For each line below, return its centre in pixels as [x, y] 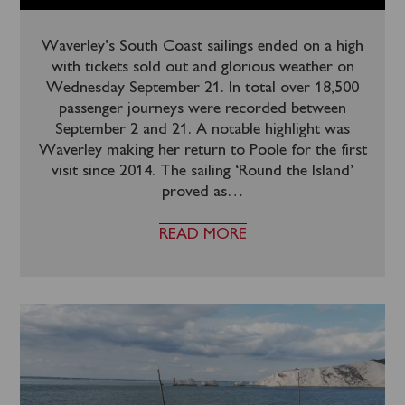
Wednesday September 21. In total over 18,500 [202, 88]
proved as [194, 192]
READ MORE [202, 235]
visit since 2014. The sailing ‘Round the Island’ [202, 171]
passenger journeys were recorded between [202, 109]
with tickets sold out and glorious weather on [202, 67]
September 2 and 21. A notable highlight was [202, 130]
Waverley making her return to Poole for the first [202, 151]
